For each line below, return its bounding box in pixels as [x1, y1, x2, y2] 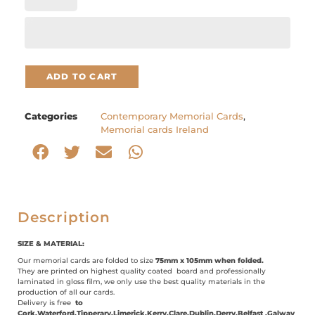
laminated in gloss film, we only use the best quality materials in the [18, 276, 265, 286]
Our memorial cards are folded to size [18, 255, 155, 265]
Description [18, 208, 111, 226]
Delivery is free [18, 297, 73, 307]
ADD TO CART [46, 70, 118, 82]
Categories [25, 110, 77, 122]
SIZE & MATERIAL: [18, 238, 84, 248]
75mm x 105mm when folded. [155, 255, 264, 265]
